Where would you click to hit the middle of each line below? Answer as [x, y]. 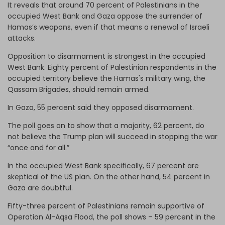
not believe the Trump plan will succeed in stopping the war [113, 137]
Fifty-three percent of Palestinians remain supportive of [106, 206]
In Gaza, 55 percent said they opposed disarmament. [102, 108]
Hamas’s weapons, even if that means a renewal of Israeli [108, 27]
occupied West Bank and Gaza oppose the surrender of [105, 16]
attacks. [23, 38]
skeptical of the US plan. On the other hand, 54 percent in [109, 177]
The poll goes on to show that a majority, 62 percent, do [106, 126]
